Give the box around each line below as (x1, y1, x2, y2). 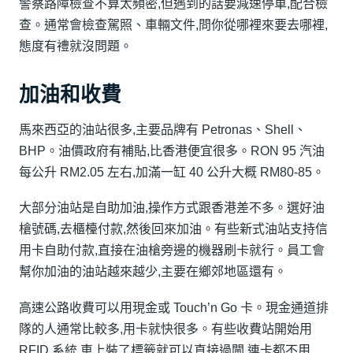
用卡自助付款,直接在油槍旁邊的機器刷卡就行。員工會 (19, 243, 325, 258)
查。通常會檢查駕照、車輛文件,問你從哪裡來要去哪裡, (19, 18, 328, 32)
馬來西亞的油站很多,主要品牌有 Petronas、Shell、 (19, 122, 307, 136)
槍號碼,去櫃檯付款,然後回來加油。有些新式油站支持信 (19, 222, 328, 236)
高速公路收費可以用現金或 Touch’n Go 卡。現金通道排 (19, 300, 329, 314)
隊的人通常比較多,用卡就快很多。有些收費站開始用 (19, 321, 312, 336)
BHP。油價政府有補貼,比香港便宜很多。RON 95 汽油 (19, 143, 325, 158)
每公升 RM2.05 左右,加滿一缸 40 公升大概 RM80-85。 (19, 165, 325, 179)
